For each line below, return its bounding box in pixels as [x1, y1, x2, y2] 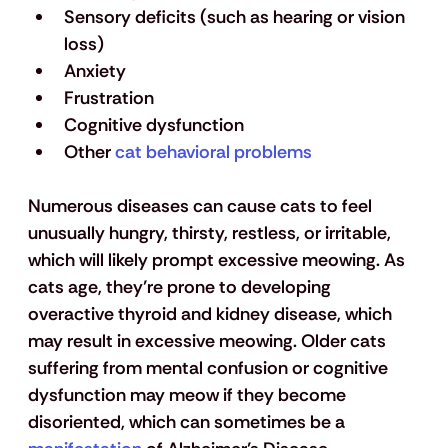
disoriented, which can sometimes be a [27, 410, 349, 435]
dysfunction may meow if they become [27, 383, 350, 408]
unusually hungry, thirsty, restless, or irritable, [27, 221, 395, 246]
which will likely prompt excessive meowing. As [27, 248, 409, 273]
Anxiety [63, 59, 126, 84]
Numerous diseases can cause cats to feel [27, 194, 376, 219]
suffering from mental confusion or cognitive [27, 356, 392, 381]
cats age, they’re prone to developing [27, 275, 335, 300]
